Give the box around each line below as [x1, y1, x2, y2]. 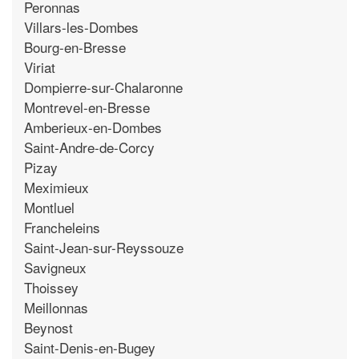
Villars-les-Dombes [24, 16, 139, 37]
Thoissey [24, 276, 79, 297]
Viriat [24, 56, 55, 77]
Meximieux [24, 176, 89, 197]
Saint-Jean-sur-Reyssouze [24, 236, 184, 257]
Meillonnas [24, 296, 88, 317]
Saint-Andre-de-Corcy [24, 136, 155, 157]
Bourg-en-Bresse [24, 36, 126, 57]
